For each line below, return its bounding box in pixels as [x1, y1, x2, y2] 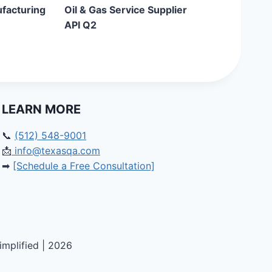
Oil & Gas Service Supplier [64, 4, 187, 16]
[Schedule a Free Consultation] [13, 160, 155, 172]
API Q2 [64, 19, 97, 32]
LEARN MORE [2, 102, 81, 117]
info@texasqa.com [12, 144, 100, 157]
